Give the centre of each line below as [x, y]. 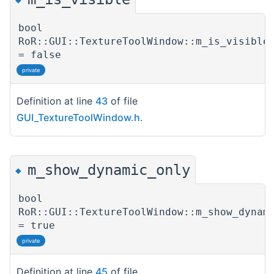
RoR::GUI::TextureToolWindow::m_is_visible [144, 41]
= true [37, 226]
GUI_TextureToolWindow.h [78, 117]
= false [40, 54]
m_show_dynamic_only [109, 170]
